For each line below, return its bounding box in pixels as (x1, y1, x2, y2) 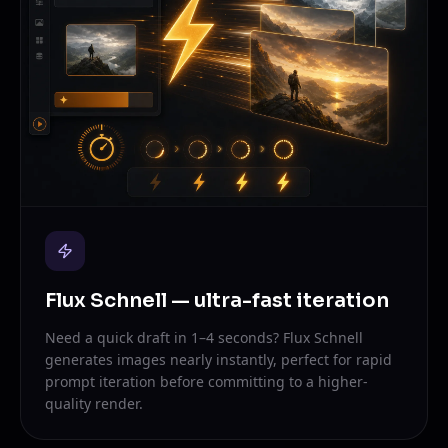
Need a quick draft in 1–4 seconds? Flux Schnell (45, 328, 363, 348)
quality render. (45, 394, 143, 414)
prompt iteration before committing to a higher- (45, 372, 368, 392)
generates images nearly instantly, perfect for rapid (45, 350, 392, 370)
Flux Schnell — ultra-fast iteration (45, 288, 389, 314)
